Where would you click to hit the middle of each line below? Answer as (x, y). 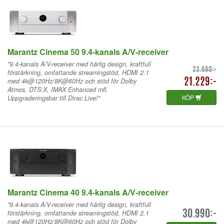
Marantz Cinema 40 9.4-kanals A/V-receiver (88, 192)
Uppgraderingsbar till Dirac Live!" (54, 98)
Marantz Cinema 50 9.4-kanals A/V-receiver (88, 51)
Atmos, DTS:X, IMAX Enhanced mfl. (58, 89)
